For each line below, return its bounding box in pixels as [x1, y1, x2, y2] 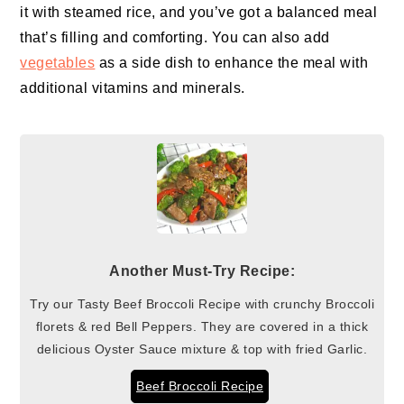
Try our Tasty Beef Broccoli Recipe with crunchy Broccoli [30, 297, 374, 312]
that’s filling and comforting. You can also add [20, 30, 330, 46]
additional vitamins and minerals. [20, 80, 245, 96]
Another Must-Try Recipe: [109, 263, 295, 280]
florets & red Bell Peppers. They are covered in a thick [35, 319, 369, 335]
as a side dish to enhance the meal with [95, 55, 369, 71]
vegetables [20, 55, 96, 71]
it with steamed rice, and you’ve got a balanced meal [20, 5, 378, 21]
